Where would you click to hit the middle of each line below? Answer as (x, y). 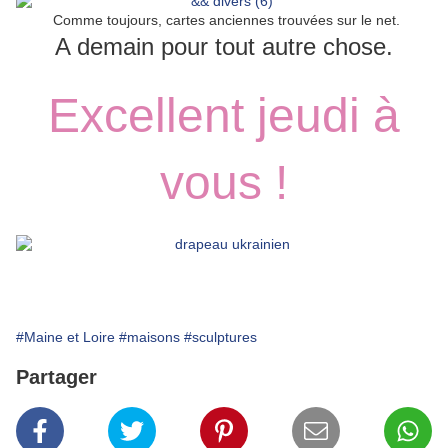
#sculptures (220, 337)
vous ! (224, 183)
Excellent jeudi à (224, 116)
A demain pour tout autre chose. (224, 47)
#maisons (149, 337)
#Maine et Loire (65, 337)
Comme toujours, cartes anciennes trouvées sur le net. (224, 20)
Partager (56, 377)
